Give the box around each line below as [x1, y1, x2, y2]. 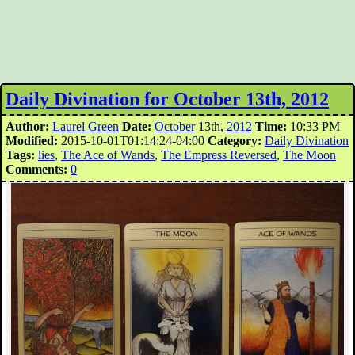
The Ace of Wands [61, 148, 155, 162]
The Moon [283, 148, 336, 162]
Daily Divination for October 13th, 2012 [6, 89, 329, 109]
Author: [6, 120, 49, 133]
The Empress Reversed [161, 148, 277, 162]
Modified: [6, 134, 58, 147]
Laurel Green [52, 120, 119, 133]
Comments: [6, 162, 67, 176]
